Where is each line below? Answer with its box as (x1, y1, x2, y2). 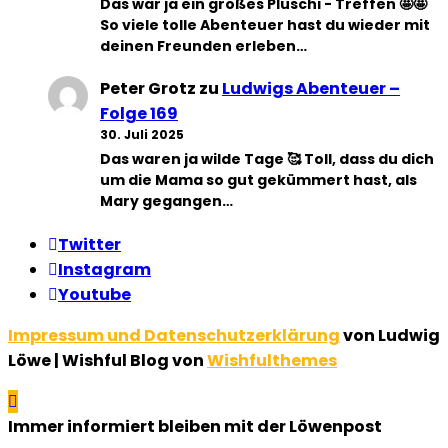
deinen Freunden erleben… (100, 35, 307, 56)
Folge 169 (100, 102, 178, 126)
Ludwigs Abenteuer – (222, 77, 400, 101)
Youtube (58, 282, 131, 306)
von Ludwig (340, 323, 440, 347)
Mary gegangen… (100, 191, 233, 212)
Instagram (58, 257, 151, 281)
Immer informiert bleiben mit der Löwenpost (8, 414, 382, 438)
